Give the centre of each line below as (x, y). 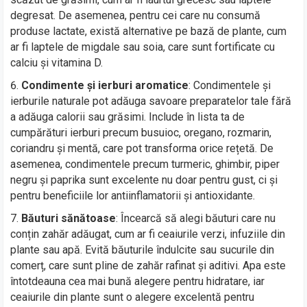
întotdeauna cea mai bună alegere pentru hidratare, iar (138, 281)
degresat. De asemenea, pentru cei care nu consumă (136, 15)
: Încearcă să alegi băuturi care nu (196, 218)
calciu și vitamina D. (57, 62)
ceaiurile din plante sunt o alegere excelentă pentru (133, 297)
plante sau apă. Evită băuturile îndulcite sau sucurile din (143, 249)
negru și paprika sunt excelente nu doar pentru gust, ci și (144, 180)
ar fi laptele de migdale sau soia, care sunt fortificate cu (143, 47)
